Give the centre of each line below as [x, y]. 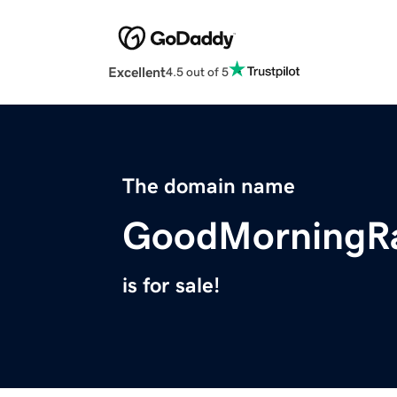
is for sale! [171, 286]
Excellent [137, 72]
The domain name [209, 187]
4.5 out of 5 [197, 71]
